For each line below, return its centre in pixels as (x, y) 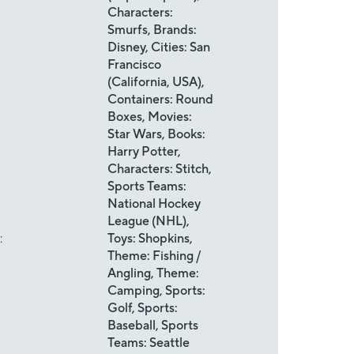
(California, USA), (156, 82)
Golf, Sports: (143, 308)
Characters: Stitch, (160, 169)
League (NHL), (149, 221)
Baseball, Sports (153, 325)
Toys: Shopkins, (150, 238)
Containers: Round (160, 99)
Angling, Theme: (153, 273)
